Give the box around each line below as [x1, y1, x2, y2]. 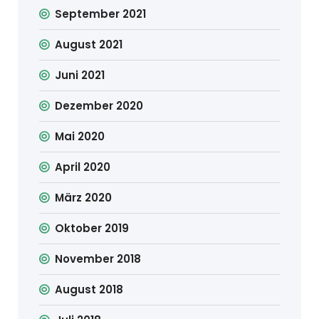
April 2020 [55, 159, 111, 174]
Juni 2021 [55, 67, 105, 83]
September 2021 [55, 6, 147, 21]
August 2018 [55, 281, 124, 297]
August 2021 [55, 36, 123, 52]
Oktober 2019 [55, 220, 130, 236]
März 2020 [55, 189, 113, 205]
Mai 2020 [55, 128, 105, 144]
